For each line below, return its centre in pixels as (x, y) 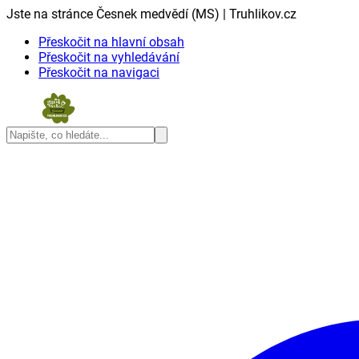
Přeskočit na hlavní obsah (111, 42)
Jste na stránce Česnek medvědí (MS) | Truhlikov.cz (151, 14)
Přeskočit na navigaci (99, 73)
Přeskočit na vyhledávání (109, 57)
